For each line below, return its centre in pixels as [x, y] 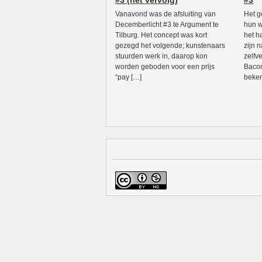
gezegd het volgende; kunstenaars [170, 46]
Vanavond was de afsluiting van [166, 14]
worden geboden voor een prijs [165, 67]
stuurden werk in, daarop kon [161, 56]
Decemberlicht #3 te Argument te [167, 25]
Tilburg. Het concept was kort [161, 35]
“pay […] [128, 77]
